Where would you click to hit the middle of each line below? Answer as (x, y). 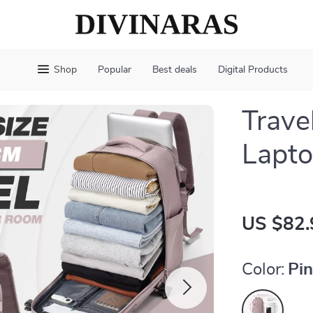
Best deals (174, 70)
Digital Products (253, 70)
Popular (114, 70)
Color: (263, 270)
